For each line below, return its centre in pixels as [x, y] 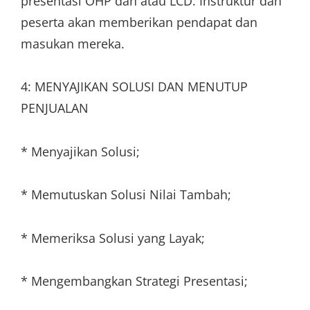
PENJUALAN [55, 108]
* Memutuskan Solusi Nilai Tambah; [126, 194]
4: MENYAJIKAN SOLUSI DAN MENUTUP [134, 86]
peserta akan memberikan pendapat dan [139, 22]
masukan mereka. [73, 43]
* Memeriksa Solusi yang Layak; [113, 238]
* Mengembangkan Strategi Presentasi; [134, 281]
